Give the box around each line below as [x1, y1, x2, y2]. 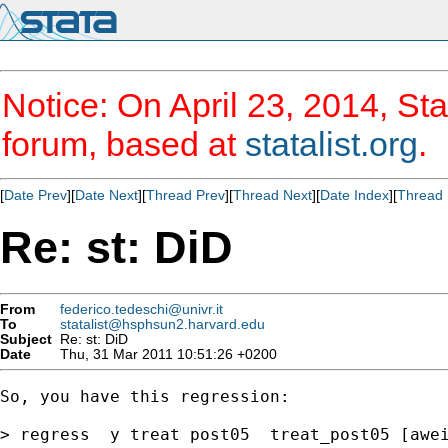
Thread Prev [146, 187, 225, 203]
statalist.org [245, 125, 418, 163]
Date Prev [4, 187, 67, 203]
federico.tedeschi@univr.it [60, 301, 223, 317]
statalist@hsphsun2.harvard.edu [60, 316, 265, 332]
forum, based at [2, 125, 245, 163]
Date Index [320, 187, 389, 203]
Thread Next [233, 187, 312, 203]
